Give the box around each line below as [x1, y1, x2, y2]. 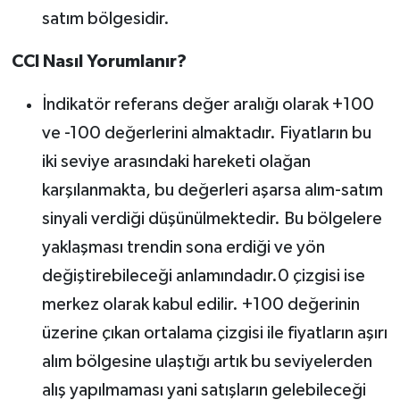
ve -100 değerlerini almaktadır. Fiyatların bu [41, 124, 371, 143]
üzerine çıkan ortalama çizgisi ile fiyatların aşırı [41, 324, 387, 343]
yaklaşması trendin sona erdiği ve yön [41, 238, 325, 257]
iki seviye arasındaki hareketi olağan [41, 153, 311, 171]
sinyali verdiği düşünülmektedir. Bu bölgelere [41, 210, 382, 229]
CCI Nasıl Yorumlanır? [11, 53, 187, 71]
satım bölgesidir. [41, 10, 170, 29]
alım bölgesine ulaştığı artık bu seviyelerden [41, 353, 372, 371]
